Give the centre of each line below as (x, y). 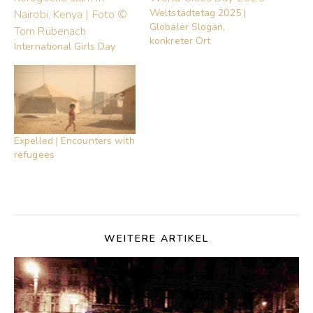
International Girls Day (65, 46)
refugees (34, 155)
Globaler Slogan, (188, 27)
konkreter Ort (180, 41)
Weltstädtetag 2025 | (198, 13)
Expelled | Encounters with (74, 141)
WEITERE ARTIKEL (156, 239)
